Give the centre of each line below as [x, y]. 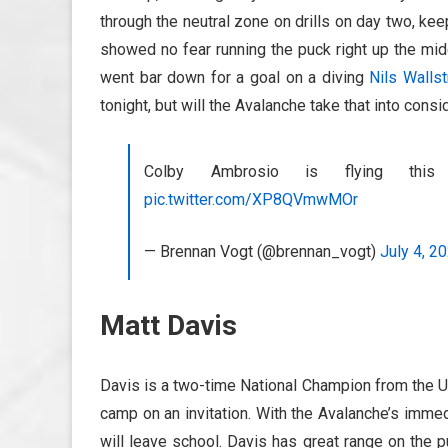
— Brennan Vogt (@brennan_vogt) [262, 251]
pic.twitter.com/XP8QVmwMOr [251, 199]
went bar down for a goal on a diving [235, 77]
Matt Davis [168, 325]
